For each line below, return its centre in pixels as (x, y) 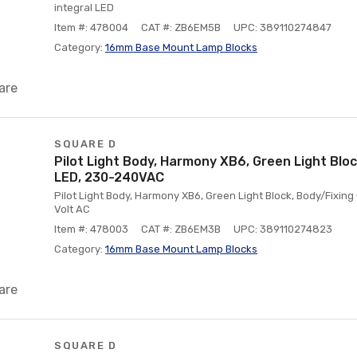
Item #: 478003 (91, 229)
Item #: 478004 (91, 27)
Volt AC (72, 209)
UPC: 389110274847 (282, 27)
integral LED (84, 8)
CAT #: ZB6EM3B (181, 229)
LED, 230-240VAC (109, 177)
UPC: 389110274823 (283, 229)
